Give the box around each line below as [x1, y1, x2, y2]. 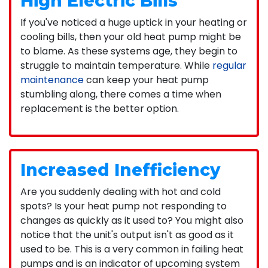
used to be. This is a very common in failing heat [20, 242, 243, 256]
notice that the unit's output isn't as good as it [20, 227, 234, 242]
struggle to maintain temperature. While [20, 58, 212, 72]
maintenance [20, 72, 84, 87]
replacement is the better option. [20, 101, 179, 115]
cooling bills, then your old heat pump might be [20, 29, 241, 44]
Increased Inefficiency [20, 159, 220, 180]
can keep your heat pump [84, 72, 209, 87]
